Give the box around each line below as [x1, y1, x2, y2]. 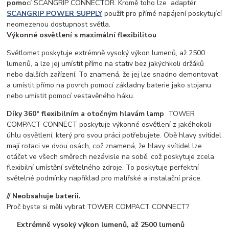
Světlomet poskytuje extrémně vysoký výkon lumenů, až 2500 [7, 48, 205, 58]
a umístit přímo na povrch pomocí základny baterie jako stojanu [7, 80, 212, 90]
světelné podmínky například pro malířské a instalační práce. [7, 173, 202, 183]
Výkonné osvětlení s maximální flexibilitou [7, 30, 157, 40]
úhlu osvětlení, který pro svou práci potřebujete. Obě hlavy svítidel [7, 130, 222, 140]
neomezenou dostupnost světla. [7, 19, 111, 29]
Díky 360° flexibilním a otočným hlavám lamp [7, 108, 165, 119]
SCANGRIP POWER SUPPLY [7, 8, 103, 18]
